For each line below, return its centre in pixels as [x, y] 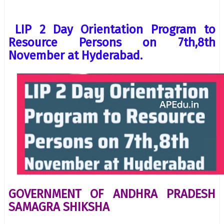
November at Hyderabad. [75, 55]
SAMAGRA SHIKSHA [59, 207]
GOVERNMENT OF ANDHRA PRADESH [112, 194]
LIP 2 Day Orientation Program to [115, 29]
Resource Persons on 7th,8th [112, 42]
